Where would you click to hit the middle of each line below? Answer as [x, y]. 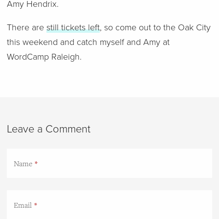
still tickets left [73, 27]
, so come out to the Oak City [155, 27]
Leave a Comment [48, 129]
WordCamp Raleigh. [44, 57]
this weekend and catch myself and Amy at [88, 42]
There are [26, 27]
